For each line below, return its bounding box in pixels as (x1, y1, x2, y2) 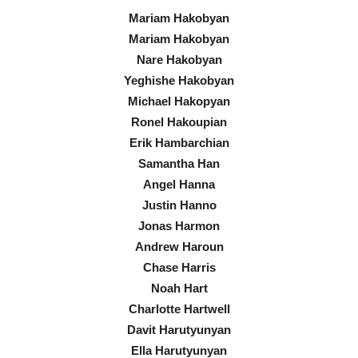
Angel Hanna (143, 177, 215, 191)
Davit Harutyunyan (127, 322, 231, 336)
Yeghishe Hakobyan (124, 73, 234, 87)
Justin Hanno (141, 197, 217, 212)
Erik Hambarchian (129, 135, 229, 149)
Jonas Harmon (138, 218, 220, 233)
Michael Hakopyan (128, 93, 230, 108)
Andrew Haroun (134, 239, 224, 253)
